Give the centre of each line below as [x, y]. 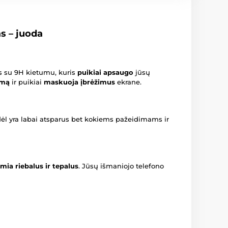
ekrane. [128, 82]
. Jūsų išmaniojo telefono [121, 166]
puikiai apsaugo [105, 73]
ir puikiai [27, 82]
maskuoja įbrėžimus [79, 82]
